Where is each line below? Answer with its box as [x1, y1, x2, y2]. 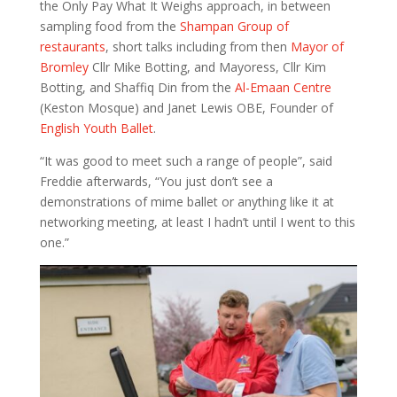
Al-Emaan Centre [234, 78, 331, 96]
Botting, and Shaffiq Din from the [39, 78, 235, 96]
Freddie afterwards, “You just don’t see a [39, 172, 273, 190]
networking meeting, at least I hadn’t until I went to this [39, 213, 355, 230]
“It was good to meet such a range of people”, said [39, 152, 332, 169]
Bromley [39, 58, 89, 75]
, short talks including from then [105, 37, 291, 55]
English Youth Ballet [39, 119, 153, 136]
